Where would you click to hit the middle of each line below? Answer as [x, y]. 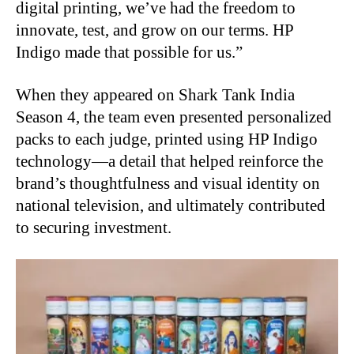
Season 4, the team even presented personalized [174, 117]
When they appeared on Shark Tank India [155, 95]
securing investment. [102, 228]
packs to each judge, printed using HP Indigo [167, 139]
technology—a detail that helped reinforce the [169, 162]
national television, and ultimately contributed [171, 206]
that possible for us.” [173, 53]
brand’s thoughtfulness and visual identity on [168, 184]
